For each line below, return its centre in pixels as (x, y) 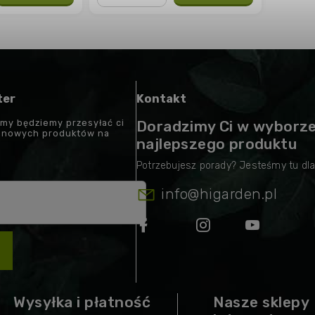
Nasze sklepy (261, 302)
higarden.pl (238, 194)
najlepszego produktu (217, 143)
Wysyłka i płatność (82, 302)
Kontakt (161, 99)
